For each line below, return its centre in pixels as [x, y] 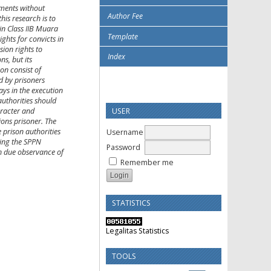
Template [123, 36]
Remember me [147, 163]
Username [125, 132]
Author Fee [125, 16]
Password [123, 148]
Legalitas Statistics [137, 231]
